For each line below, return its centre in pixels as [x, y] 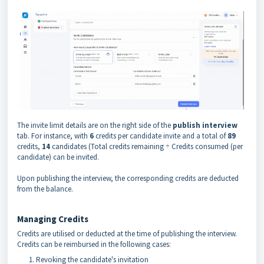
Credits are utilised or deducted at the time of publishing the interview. [128, 234]
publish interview [205, 126]
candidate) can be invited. [59, 157]
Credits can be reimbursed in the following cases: [95, 245]
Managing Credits [53, 219]
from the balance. [46, 189]
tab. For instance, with [53, 136]
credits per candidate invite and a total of [161, 136]
